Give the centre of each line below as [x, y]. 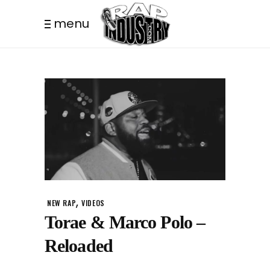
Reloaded [79, 246]
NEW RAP [62, 203]
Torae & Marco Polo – [125, 222]
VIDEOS [93, 203]
